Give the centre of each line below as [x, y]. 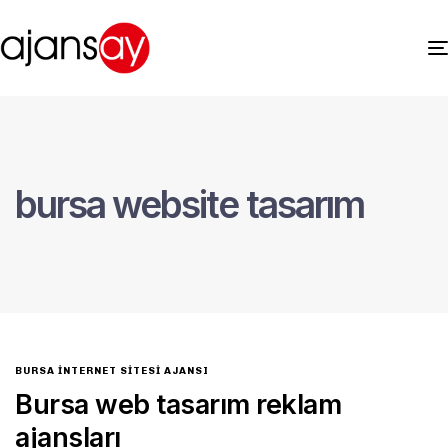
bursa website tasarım [189, 204]
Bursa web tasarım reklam [178, 404]
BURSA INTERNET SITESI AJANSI [112, 370]
